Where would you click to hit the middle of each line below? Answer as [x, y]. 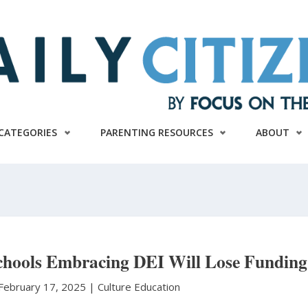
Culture [114, 287]
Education [157, 287]
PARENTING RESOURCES [156, 132]
